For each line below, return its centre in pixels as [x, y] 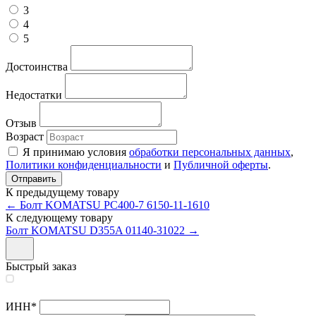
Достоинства [37, 66]
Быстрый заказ [41, 266]
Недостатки [34, 95]
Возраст [25, 136]
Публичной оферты [221, 164]
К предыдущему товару [62, 192]
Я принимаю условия [76, 152]
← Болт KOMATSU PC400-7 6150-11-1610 [108, 205]
